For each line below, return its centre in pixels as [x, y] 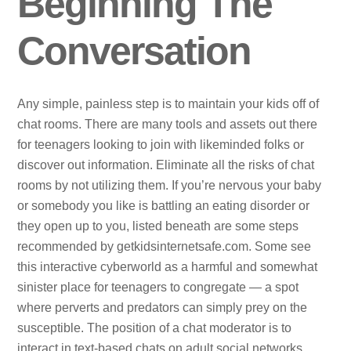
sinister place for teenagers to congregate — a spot [158, 287]
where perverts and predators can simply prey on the [163, 307]
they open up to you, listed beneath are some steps [158, 226]
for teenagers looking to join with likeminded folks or [161, 144]
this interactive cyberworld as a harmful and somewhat [168, 266]
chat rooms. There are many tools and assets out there [168, 124]
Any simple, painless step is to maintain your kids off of [168, 103]
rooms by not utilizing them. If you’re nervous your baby [170, 185]
